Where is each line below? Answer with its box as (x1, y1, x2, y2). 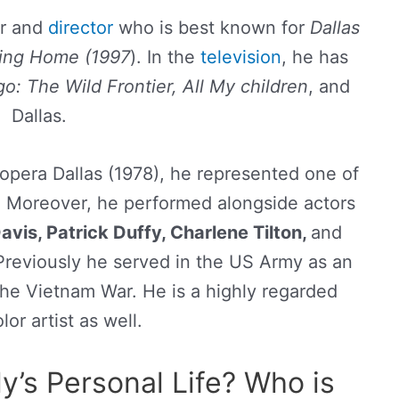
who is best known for (113, 17, 310, 38)
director (48, 17, 113, 38)
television (199, 46, 281, 68)
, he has (281, 46, 348, 68)
